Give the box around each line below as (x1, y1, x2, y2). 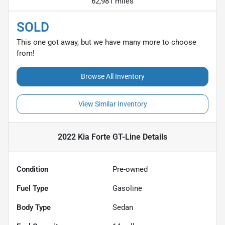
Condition (17, 164, 48, 174)
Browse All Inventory (80, 72, 145, 80)
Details (141, 132, 167, 142)
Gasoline (113, 183, 142, 193)
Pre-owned (113, 164, 148, 174)
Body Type (17, 202, 51, 212)
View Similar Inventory (78, 99, 147, 108)
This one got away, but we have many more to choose (17, 37, 196, 47)
